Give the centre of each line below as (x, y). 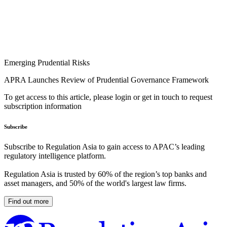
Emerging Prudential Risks (47, 63)
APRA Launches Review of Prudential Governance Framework (106, 80)
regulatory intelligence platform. (55, 156)
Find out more (28, 202)
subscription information (43, 106)
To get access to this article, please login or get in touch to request (108, 97)
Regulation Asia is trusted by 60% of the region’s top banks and (105, 174)
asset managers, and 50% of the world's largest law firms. (95, 183)
